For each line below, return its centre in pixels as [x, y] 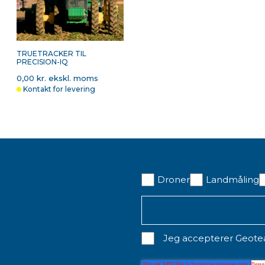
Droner [174, 179]
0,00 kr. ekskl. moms [58, 78]
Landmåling [232, 179]
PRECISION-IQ [43, 62]
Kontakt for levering [59, 89]
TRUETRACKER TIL [52, 53]
